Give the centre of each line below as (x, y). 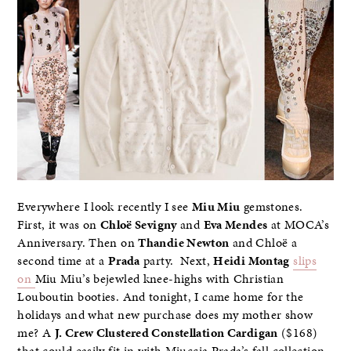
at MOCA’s (299, 225)
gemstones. (271, 207)
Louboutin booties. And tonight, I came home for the (161, 297)
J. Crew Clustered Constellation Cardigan (166, 333)
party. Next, (177, 261)
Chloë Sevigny (138, 225)
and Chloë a (263, 243)
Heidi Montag (251, 261)
